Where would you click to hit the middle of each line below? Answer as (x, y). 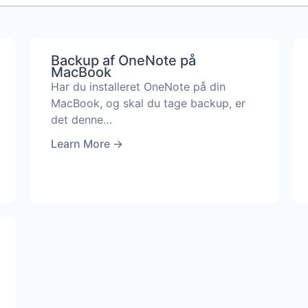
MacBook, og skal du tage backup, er (148, 103)
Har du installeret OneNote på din (138, 87)
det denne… (81, 120)
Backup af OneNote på (123, 60)
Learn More (80, 144)
